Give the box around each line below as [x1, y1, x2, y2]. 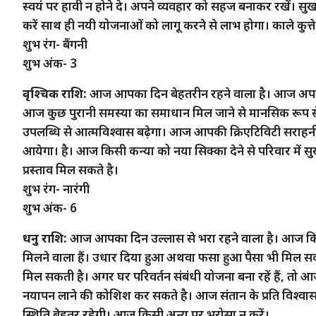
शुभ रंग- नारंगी [23, 180, 90, 197]
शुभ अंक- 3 [23, 54, 77, 71]
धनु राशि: [23, 229, 67, 246]
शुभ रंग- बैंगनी [23, 35, 87, 52]
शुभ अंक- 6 [23, 199, 77, 216]
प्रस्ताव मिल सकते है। [23, 161, 119, 178]
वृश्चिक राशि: [23, 85, 87, 102]
